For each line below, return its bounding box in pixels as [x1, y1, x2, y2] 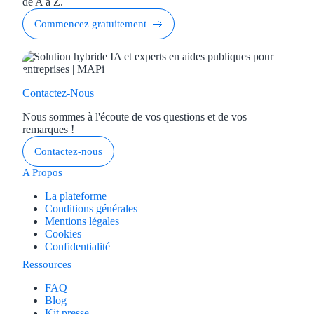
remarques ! [22, 123, 74, 136]
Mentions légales [45, 215, 119, 228]
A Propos [22, 167, 62, 179]
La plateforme [45, 190, 107, 203]
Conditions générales [45, 203, 137, 215]
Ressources [22, 259, 71, 271]
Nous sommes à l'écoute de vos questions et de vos [22, 111, 247, 123]
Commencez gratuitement [34, 18, 146, 30]
